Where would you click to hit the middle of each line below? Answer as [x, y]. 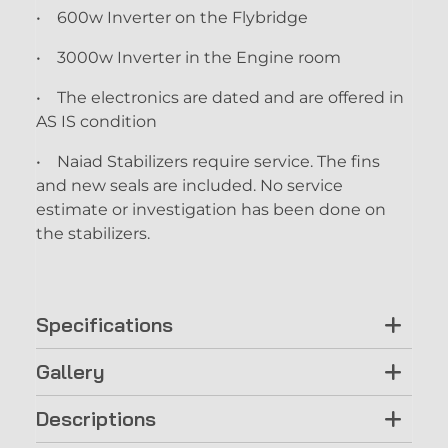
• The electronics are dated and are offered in [220, 97]
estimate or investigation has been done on [211, 209]
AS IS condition [96, 121]
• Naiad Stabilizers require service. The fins [208, 161]
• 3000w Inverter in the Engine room [188, 57]
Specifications [104, 324]
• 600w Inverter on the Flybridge [172, 17]
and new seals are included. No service [189, 185]
